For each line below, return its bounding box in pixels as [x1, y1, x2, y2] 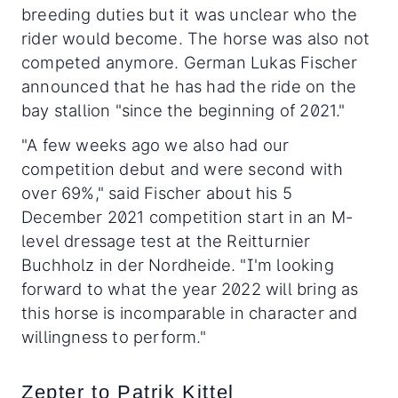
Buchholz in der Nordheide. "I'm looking [21, 255, 334, 275]
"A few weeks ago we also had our [21, 135, 290, 155]
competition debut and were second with [21, 159, 344, 179]
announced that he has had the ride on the [21, 76, 357, 97]
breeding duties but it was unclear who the [21, 4, 358, 25]
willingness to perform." [21, 327, 206, 347]
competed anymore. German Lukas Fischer [21, 52, 358, 73]
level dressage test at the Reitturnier [21, 231, 311, 251]
